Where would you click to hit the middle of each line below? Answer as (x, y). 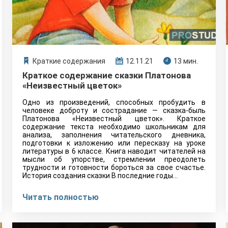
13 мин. (186, 61)
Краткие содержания (69, 61)
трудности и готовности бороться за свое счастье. (114, 167)
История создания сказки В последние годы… (100, 176)
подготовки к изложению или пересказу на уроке (114, 143)
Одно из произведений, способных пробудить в (114, 102)
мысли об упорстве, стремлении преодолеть (114, 159)
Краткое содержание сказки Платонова (107, 75)
